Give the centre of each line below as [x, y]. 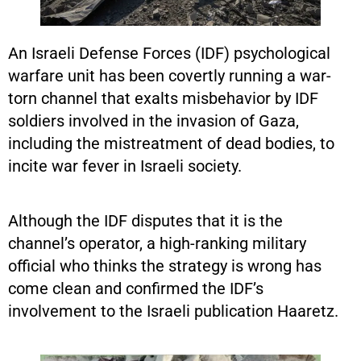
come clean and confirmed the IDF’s [136, 288]
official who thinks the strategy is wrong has [165, 266]
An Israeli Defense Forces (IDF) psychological [169, 53]
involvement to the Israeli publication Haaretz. [173, 311]
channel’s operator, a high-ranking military [157, 243]
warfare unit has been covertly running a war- [170, 75]
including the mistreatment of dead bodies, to [171, 143]
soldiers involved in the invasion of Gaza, [154, 120]
